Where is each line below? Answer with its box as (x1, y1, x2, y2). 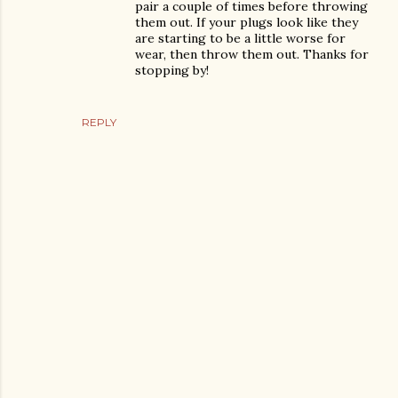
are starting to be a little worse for (135, 30, 346, 46)
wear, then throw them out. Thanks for (135, 46, 369, 62)
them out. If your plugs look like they (135, 14, 358, 30)
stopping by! (135, 62, 209, 78)
